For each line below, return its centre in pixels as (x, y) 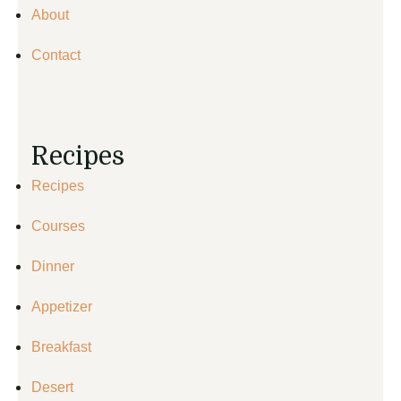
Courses (58, 226)
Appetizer (62, 306)
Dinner (53, 266)
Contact (56, 55)
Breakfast (61, 346)
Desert (52, 387)
